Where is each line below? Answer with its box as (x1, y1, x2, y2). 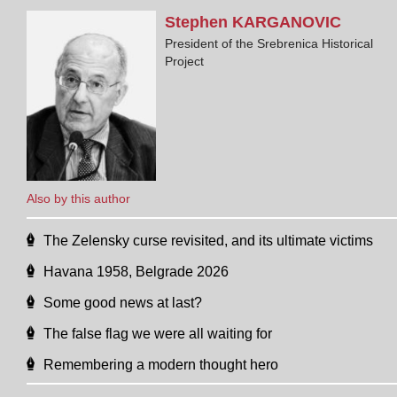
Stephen (165, 12, 233, 31)
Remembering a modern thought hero (43, 356, 278, 372)
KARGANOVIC (232, 12, 342, 31)
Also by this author (27, 191, 130, 206)
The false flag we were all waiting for (43, 325, 272, 341)
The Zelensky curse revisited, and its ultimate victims (43, 232, 373, 248)
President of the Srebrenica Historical (165, 35, 374, 51)
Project (165, 53, 205, 68)
